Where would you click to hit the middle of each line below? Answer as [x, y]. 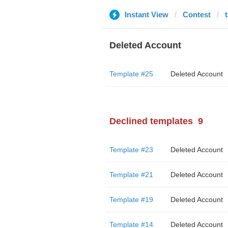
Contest [196, 15]
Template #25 [131, 74]
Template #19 [131, 199]
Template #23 [131, 150]
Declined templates [151, 121]
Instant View [146, 15]
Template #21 [131, 175]
